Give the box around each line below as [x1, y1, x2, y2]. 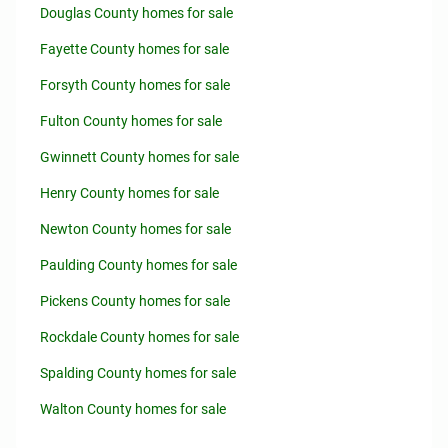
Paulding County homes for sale [40, 257, 237, 273]
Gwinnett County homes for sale [40, 149, 239, 165]
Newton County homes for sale [40, 221, 231, 237]
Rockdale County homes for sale [40, 329, 239, 345]
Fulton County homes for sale [40, 113, 222, 129]
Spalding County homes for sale [40, 365, 236, 381]
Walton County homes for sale [40, 401, 226, 417]
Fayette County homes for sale [40, 41, 229, 57]
